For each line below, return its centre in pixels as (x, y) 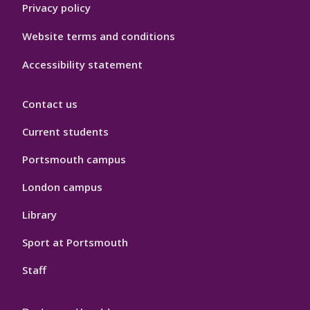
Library (39, 215)
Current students (65, 132)
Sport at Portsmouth (75, 243)
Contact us (50, 104)
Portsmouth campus (74, 159)
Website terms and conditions (99, 36)
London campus (62, 187)
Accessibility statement (82, 65)
